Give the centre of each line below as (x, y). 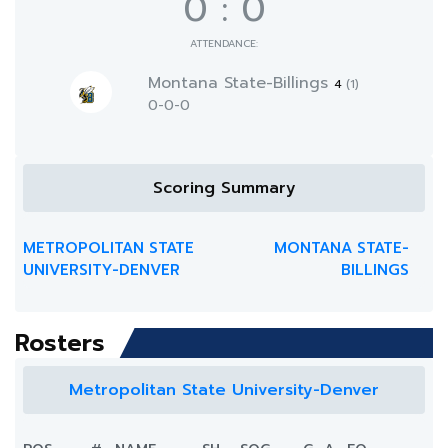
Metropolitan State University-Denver (224, 390)
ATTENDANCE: (224, 43)
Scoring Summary (224, 188)
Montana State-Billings (240, 83)
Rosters (60, 343)
